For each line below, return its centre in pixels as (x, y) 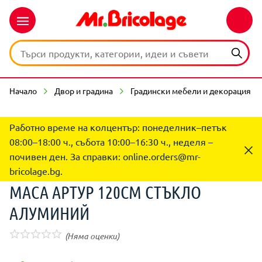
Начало (23, 91)
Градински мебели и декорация (191, 91)
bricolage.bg (35, 171)
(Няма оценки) (92, 236)
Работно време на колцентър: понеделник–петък (118, 127)
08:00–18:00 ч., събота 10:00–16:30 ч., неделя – (111, 142)
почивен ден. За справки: (66, 156)
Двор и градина (84, 91)
